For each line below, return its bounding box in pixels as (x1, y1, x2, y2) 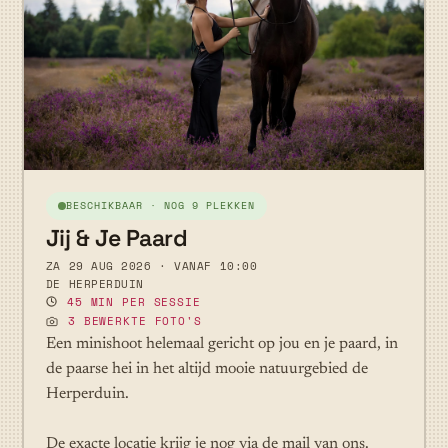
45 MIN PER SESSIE (66, 293, 201, 310)
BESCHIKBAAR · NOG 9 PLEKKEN (65, 197, 255, 213)
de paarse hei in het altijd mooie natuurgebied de (45, 360, 368, 377)
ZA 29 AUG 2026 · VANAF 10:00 (45, 257, 258, 274)
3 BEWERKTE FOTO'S (67, 313, 202, 330)
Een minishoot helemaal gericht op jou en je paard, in (45, 335, 398, 352)
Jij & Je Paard (45, 222, 188, 253)
